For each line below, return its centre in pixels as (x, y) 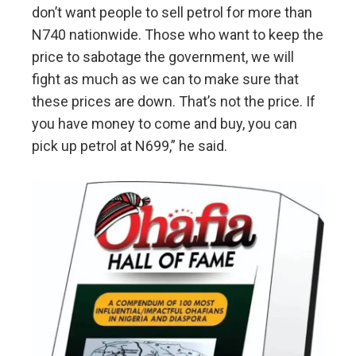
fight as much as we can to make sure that (165, 79)
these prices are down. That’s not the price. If (174, 101)
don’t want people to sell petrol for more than (172, 12)
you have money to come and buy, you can (164, 123)
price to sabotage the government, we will (163, 56)
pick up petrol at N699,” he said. (130, 145)
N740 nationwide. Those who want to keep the (178, 34)
